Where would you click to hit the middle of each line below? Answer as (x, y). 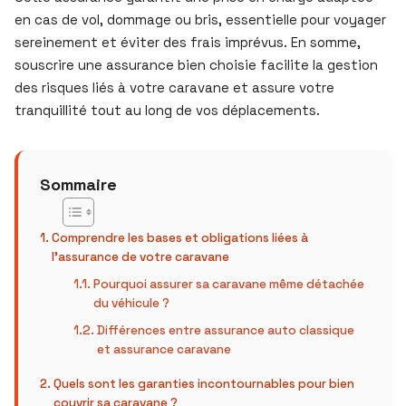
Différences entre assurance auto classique (226, 330)
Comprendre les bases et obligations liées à (179, 238)
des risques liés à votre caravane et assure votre (174, 87)
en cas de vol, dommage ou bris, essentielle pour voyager (200, 19)
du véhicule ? (132, 303)
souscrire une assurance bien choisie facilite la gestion (196, 65)
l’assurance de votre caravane (140, 257)
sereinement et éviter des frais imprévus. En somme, (188, 42)
